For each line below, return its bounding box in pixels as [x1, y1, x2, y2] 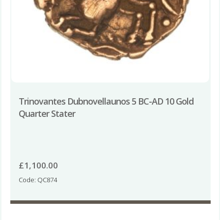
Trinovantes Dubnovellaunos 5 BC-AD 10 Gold [18, 95, 193, 107]
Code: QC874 [18, 175, 57, 184]
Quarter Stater [18, 107, 75, 119]
